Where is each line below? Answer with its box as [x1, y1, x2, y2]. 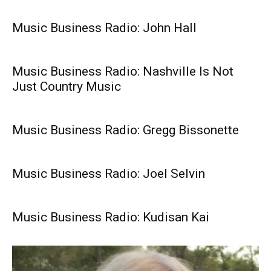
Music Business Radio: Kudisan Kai [12, 210, 209, 225]
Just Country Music [12, 79, 121, 94]
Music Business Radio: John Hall [12, 21, 197, 36]
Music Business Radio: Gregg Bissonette [12, 123, 239, 138]
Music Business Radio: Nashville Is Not [12, 64, 233, 79]
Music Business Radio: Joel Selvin [12, 166, 205, 181]
